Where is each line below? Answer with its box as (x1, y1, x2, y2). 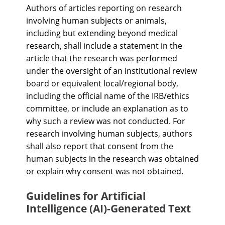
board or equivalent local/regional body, (26, 78, 178, 89)
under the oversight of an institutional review (26, 65, 197, 76)
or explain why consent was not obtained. (26, 166, 183, 177)
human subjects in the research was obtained (26, 153, 199, 164)
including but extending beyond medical (26, 28, 178, 39)
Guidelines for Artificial (26, 189, 146, 203)
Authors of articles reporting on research (26, 3, 182, 14)
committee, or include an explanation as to (26, 103, 188, 114)
